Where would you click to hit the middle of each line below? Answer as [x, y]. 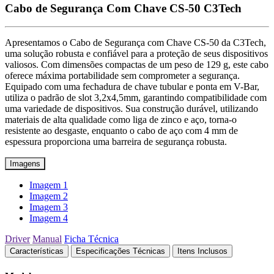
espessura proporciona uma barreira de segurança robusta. [116, 142]
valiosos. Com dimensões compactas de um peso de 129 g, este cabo [137, 65]
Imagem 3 [49, 207]
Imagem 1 [49, 185]
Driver [17, 239]
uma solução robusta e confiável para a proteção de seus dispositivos [136, 54]
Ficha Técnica [91, 239]
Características [37, 251]
